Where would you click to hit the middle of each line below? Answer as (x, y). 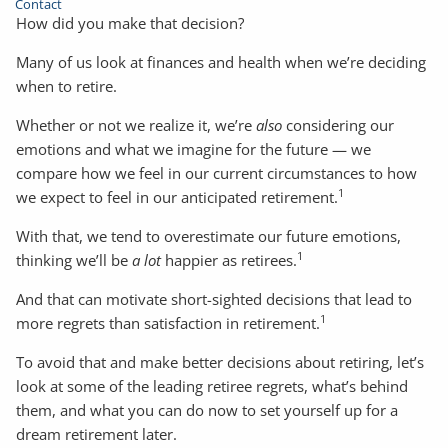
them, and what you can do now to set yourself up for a (207, 410)
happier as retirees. (229, 260)
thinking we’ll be (74, 260)
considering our (338, 125)
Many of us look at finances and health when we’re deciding (221, 62)
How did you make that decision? (130, 23)
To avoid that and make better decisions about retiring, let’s (220, 362)
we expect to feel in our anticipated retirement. (177, 197)
